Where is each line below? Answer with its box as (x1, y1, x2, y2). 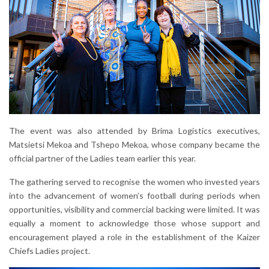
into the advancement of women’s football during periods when (9, 190, 260, 201)
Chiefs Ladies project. (9, 246, 90, 256)
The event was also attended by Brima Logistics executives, (9, 125, 260, 136)
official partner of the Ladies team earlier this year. (9, 153, 196, 164)
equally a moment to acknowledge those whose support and (9, 218, 260, 229)
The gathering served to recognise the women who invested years (9, 177, 260, 187)
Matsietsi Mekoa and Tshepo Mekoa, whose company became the (9, 139, 260, 150)
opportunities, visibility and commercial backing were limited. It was (9, 204, 260, 215)
